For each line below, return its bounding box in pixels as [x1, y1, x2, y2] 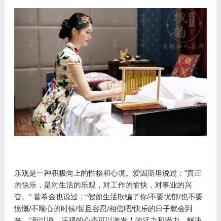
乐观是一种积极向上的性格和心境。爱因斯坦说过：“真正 [14, 168, 202, 177]
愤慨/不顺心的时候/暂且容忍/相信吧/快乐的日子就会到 [14, 204, 192, 213]
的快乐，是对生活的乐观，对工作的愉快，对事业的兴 [14, 180, 192, 189]
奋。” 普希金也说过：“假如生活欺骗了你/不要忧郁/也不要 [14, 192, 203, 201]
